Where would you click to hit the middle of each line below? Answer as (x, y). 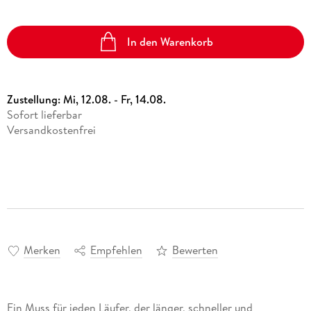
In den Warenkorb (170, 42)
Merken (42, 250)
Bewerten (195, 250)
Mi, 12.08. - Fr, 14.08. (114, 99)
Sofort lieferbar (44, 114)
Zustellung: (35, 99)
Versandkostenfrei (51, 129)
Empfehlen (116, 250)
